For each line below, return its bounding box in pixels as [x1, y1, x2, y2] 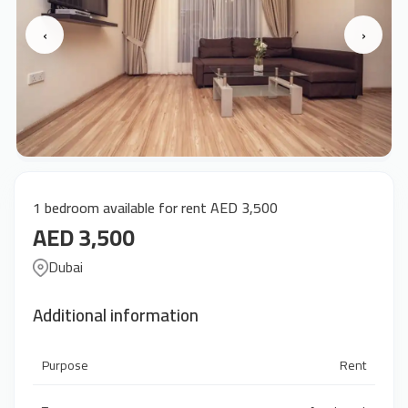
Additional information [33, 299, 199, 331]
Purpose [42, 353, 88, 377]
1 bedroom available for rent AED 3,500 [33, 194, 278, 221]
